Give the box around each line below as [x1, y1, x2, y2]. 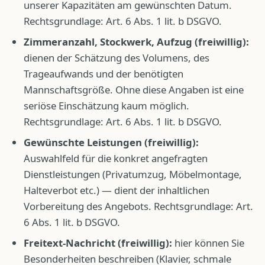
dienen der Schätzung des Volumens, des [24, 51, 209, 64]
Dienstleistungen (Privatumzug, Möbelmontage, [24, 167, 242, 181]
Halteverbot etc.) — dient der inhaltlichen [24, 183, 209, 197]
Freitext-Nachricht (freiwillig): [24, 236, 172, 250]
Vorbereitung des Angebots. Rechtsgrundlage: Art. [24, 199, 253, 213]
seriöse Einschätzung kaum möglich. [24, 99, 189, 112]
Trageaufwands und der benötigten [24, 67, 183, 80]
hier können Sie [172, 236, 244, 250]
